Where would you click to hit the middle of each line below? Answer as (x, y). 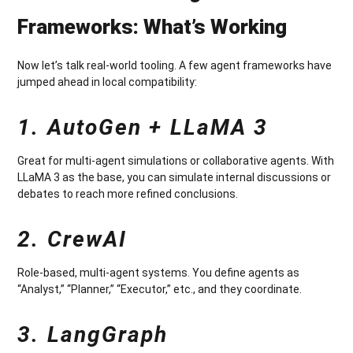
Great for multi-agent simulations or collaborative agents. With (176, 160)
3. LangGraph (93, 334)
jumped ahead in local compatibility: (108, 82)
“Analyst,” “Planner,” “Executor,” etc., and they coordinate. (160, 289)
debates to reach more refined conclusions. (128, 193)
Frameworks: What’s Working (152, 26)
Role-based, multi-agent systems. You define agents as (159, 272)
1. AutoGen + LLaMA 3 (143, 127)
